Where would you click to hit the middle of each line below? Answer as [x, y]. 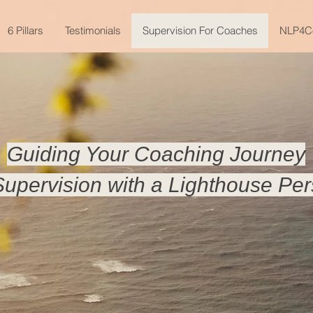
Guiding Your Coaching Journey [156, 154]
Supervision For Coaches [200, 30]
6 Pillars [26, 30]
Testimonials [93, 30]
